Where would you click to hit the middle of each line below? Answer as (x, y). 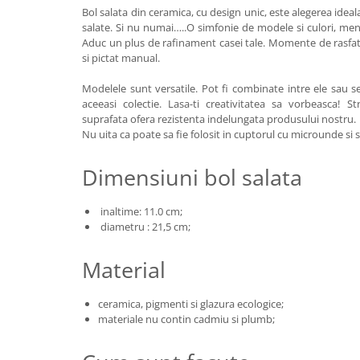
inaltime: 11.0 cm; (140, 211)
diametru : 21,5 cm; (144, 227)
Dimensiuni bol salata (192, 177)
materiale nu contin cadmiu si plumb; (186, 319)
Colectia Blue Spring (67, 33)
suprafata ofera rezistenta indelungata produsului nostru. (219, 119)
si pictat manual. (121, 58)
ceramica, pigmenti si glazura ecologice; (191, 304)
